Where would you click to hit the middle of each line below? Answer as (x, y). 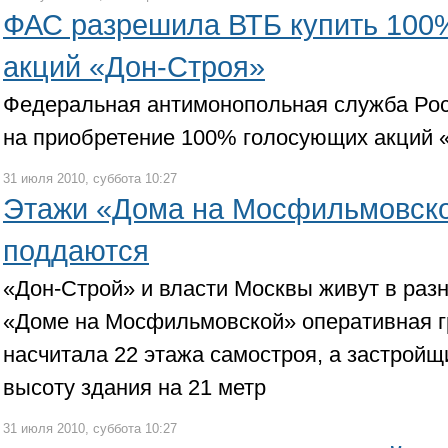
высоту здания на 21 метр (134, 387)
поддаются (76, 251)
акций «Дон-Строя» (134, 67)
